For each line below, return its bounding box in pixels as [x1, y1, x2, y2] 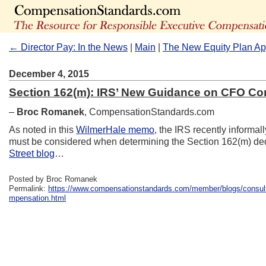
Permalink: [9, 184, 48, 193]
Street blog [9, 148, 55, 159]
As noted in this [9, 125, 76, 135]
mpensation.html [9, 194, 66, 202]
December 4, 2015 [9, 69, 89, 79]
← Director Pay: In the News [9, 42, 128, 52]
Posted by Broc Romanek [9, 175, 97, 183]
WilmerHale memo [76, 125, 154, 135]
